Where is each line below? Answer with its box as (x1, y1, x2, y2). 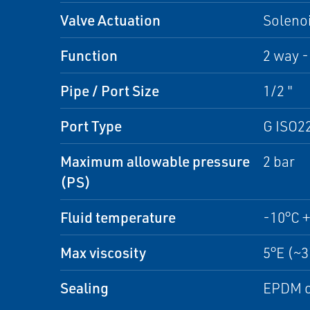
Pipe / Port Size (60, 81, 159, 100)
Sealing (60, 278, 109, 297)
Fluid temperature (60, 208, 176, 226)
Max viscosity (60, 243, 146, 262)
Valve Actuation (60, 10, 161, 29)
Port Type (60, 116, 122, 135)
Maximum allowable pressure (60, 152, 250, 170)
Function (60, 46, 118, 64)
